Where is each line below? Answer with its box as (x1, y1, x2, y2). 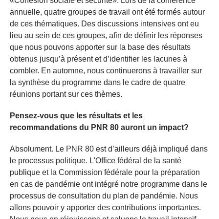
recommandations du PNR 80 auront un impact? (10, 123, 189, 131)
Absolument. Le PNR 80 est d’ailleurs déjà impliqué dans (10, 144, 208, 153)
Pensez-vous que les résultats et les (10, 111, 143, 120)
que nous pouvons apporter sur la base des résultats (10, 43, 191, 51)
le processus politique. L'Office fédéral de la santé (10, 156, 181, 165)
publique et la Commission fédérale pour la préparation (10, 168, 200, 176)
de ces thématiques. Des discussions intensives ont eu (10, 19, 199, 28)
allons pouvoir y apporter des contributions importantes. (10, 203, 201, 212)
